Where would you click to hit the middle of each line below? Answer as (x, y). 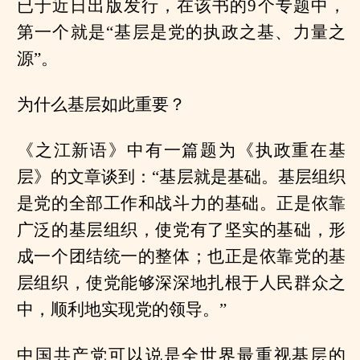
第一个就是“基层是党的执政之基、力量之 (181, 33)
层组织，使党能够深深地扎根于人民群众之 (181, 283)
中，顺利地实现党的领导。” (121, 310)
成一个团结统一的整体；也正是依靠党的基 (181, 257)
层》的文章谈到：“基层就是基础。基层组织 (181, 177)
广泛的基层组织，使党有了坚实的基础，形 (181, 230)
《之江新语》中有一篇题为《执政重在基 (181, 151)
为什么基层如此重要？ (101, 105)
